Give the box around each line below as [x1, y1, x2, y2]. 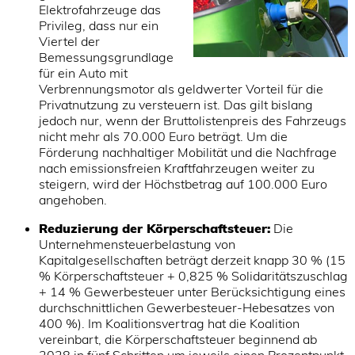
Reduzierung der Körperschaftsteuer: [38, 220, 270, 237]
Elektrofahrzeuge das [38, 2, 161, 18]
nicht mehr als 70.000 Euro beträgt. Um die [38, 128, 288, 145]
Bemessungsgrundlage [38, 49, 174, 66]
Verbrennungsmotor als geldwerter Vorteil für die [38, 81, 323, 97]
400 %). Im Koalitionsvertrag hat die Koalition [38, 315, 300, 332]
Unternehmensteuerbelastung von [38, 236, 235, 253]
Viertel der [38, 33, 100, 50]
